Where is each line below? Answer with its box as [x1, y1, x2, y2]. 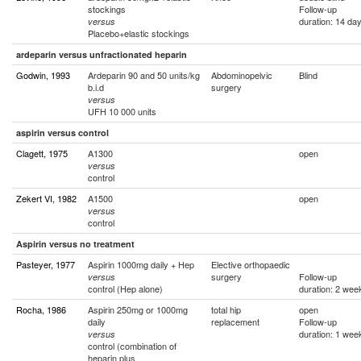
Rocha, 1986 [16, 303, 66, 316]
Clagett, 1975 [16, 147, 68, 160]
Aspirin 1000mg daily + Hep [88, 258, 194, 271]
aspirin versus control [16, 127, 109, 139]
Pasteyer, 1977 [16, 258, 75, 271]
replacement [211, 315, 259, 328]
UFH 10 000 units [88, 105, 156, 118]
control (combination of [88, 339, 176, 352]
